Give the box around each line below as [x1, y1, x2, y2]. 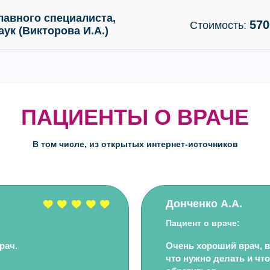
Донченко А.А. [166, 198, 242, 210]
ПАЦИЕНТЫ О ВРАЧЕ [21, 105, 249, 130]
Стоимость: [190, 19, 250, 31]
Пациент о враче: [166, 218, 240, 228]
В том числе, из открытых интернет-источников [32, 139, 238, 149]
